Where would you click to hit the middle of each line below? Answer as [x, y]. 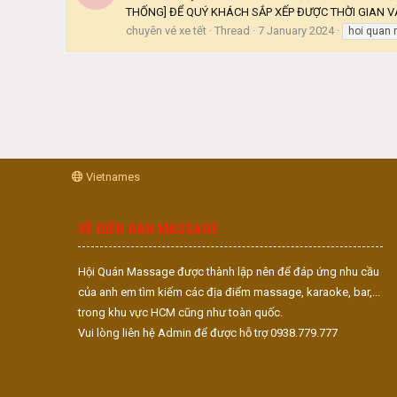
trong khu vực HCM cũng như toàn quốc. [180, 312]
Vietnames [112, 177]
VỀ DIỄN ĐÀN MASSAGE [148, 229]
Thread [232, 30]
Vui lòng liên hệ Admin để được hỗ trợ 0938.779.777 [208, 333]
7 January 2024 [296, 30]
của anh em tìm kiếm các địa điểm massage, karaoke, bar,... [229, 292]
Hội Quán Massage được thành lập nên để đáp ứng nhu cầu [229, 272]
